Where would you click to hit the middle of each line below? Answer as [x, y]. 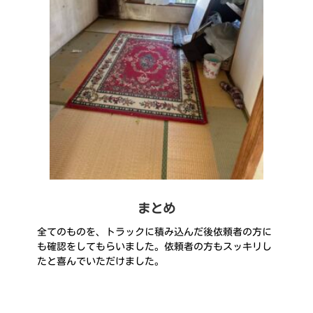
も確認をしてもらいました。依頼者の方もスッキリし [154, 246]
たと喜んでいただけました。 [101, 261]
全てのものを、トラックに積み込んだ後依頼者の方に [154, 232]
